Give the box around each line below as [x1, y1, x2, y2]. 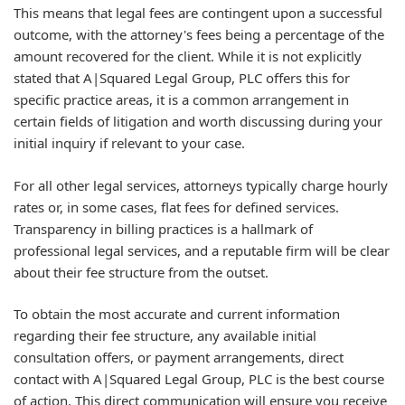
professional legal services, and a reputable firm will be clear [14, 240, 390, 259]
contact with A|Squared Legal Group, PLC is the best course [14, 370, 384, 388]
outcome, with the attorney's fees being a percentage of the [14, 25, 384, 43]
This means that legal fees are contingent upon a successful [14, 4, 382, 22]
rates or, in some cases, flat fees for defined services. [14, 197, 339, 216]
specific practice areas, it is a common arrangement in [14, 90, 349, 108]
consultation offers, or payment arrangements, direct [14, 348, 344, 366]
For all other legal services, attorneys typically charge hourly [14, 175, 388, 194]
